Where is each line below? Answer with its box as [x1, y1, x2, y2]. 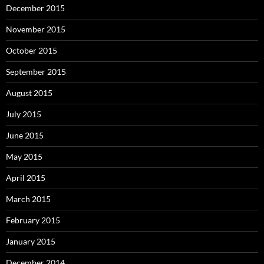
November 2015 [6, 24, 65, 34]
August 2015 [6, 87, 52, 98]
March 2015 [6, 193, 51, 204]
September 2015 [6, 66, 66, 77]
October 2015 [6, 45, 57, 55]
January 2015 [6, 236, 55, 246]
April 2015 [6, 172, 45, 183]
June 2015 [6, 130, 44, 140]
